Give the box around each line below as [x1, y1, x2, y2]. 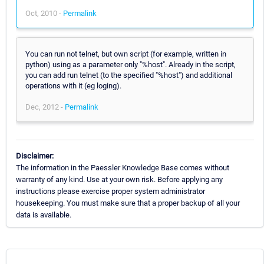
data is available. [16, 210, 71, 219]
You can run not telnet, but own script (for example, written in [25, 49, 226, 58]
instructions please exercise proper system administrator [16, 186, 205, 196]
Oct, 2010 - [25, 8, 63, 18]
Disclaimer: [16, 151, 54, 160]
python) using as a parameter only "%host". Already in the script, [25, 60, 236, 69]
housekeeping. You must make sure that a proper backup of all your [16, 198, 240, 207]
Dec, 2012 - [25, 102, 65, 111]
